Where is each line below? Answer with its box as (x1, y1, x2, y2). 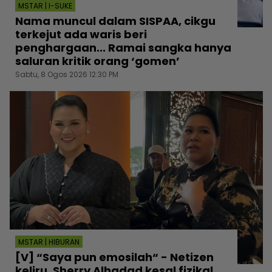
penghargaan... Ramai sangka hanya (15, 40, 231, 56)
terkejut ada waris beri (15, 27, 147, 42)
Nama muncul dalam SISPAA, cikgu (15, 13, 216, 29)
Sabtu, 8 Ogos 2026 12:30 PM (15, 69, 118, 80)
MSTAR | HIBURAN (18, 237, 80, 248)
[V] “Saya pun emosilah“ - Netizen (15, 250, 214, 265)
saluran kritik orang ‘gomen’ (15, 53, 180, 69)
